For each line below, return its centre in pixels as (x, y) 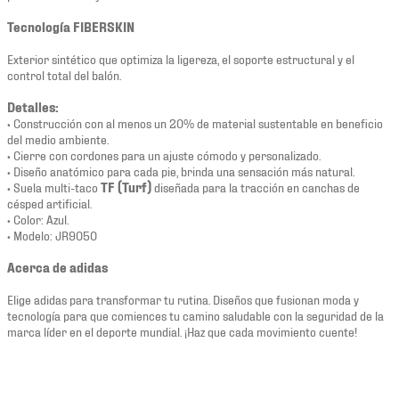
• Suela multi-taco (54, 186)
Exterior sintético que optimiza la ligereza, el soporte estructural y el (181, 58)
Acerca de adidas (57, 266)
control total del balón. (64, 74)
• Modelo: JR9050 (52, 234)
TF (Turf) (126, 186)
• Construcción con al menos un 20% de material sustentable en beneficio (195, 122)
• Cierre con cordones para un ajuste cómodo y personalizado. (164, 154)
